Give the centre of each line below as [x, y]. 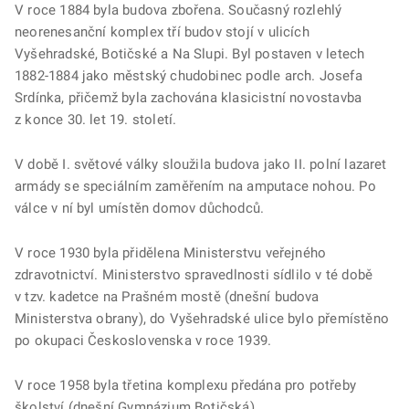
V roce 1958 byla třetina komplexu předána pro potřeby [185, 386]
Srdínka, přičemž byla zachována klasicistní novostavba [189, 98]
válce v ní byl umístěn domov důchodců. [140, 209]
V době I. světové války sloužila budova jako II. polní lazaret [201, 165]
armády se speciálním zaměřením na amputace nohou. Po [195, 187]
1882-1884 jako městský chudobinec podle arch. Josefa [189, 76]
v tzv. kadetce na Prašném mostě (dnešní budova [167, 297]
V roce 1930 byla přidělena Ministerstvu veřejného [171, 253]
